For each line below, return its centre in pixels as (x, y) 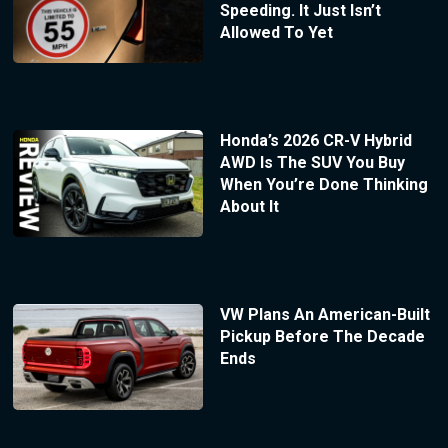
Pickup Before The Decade (322, 336)
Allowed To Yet (276, 33)
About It (249, 206)
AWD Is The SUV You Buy (312, 162)
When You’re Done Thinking (323, 184)
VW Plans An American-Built (324, 314)
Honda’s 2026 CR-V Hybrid (315, 140)
